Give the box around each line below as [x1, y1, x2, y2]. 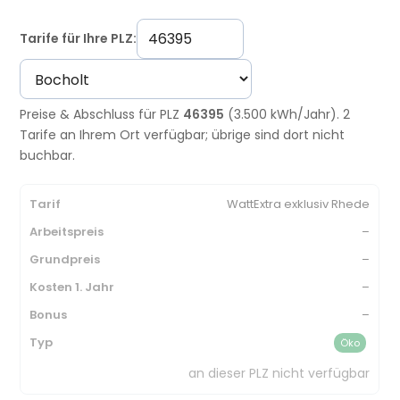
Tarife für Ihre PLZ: [20, 29, 137, 47]
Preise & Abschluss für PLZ [20, 104, 184, 123]
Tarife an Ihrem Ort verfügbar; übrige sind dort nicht [20, 125, 346, 144]
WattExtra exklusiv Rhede [227, 195, 371, 212]
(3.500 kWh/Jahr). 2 [224, 104, 351, 123]
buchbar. [20, 146, 76, 164]
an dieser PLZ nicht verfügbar [188, 363, 371, 382]
